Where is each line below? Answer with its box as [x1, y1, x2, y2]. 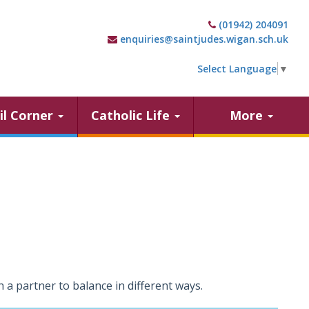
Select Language [197, 61, 277, 75]
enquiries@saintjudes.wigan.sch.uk [120, 32, 288, 46]
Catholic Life [91, 107, 173, 123]
